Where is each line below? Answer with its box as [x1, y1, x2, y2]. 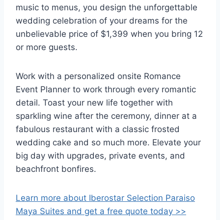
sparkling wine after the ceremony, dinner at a [16, 111, 197, 121]
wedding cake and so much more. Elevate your [16, 137, 201, 148]
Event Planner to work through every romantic [16, 84, 196, 95]
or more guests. [16, 42, 78, 53]
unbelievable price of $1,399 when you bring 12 [16, 29, 203, 39]
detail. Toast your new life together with [16, 98, 173, 108]
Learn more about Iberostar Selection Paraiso [16, 193, 195, 203]
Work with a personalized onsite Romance [16, 71, 181, 82]
